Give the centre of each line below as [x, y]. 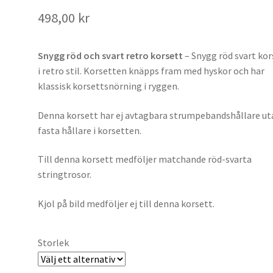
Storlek [54, 242]
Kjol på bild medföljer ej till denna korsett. [126, 203]
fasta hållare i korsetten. [90, 130]
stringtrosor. [65, 175]
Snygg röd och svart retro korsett [111, 55]
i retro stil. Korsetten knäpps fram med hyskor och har [151, 70]
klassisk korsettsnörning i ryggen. [109, 86]
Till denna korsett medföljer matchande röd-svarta [145, 159]
